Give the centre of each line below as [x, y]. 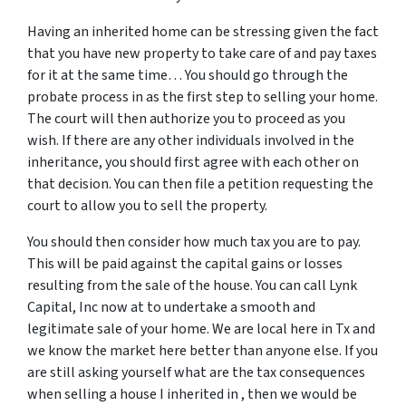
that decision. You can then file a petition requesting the [200, 184]
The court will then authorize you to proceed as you [186, 119]
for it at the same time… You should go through [177, 76]
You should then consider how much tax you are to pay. [194, 242]
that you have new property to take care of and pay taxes [202, 54]
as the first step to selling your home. [262, 97]
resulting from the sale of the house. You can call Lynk [192, 286]
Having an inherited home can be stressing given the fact [203, 32]
